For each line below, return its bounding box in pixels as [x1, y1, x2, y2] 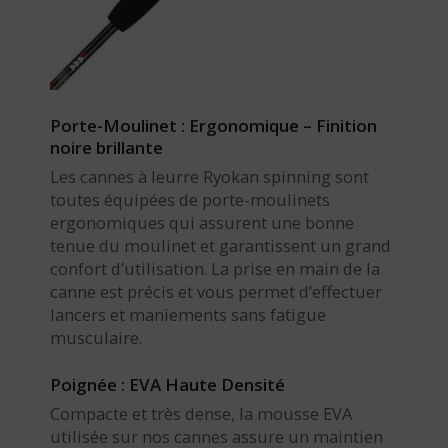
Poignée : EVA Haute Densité [50, 373, 285, 397]
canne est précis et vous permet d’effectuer [50, 279, 382, 303]
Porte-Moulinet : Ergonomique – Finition [50, 113, 377, 137]
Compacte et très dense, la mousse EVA [50, 402, 352, 426]
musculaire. [50, 325, 142, 349]
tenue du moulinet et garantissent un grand [50, 233, 391, 257]
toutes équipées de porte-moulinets [50, 187, 330, 211]
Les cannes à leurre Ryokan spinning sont [50, 164, 369, 188]
